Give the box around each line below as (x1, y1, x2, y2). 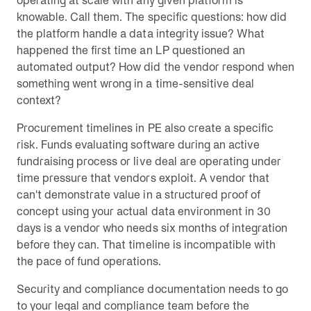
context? (17, 94, 62, 106)
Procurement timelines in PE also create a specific (17, 121, 274, 134)
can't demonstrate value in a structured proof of (17, 188, 260, 201)
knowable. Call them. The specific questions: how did (17, 10, 287, 23)
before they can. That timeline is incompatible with (17, 238, 276, 251)
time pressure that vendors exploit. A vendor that (17, 171, 269, 184)
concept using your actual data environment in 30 (17, 205, 271, 217)
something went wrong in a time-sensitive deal (17, 77, 254, 90)
